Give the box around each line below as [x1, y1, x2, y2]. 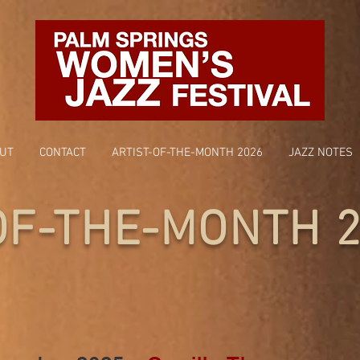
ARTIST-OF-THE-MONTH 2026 [112, 145, 263, 160]
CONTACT [39, 145, 86, 160]
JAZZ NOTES [288, 145, 353, 160]
